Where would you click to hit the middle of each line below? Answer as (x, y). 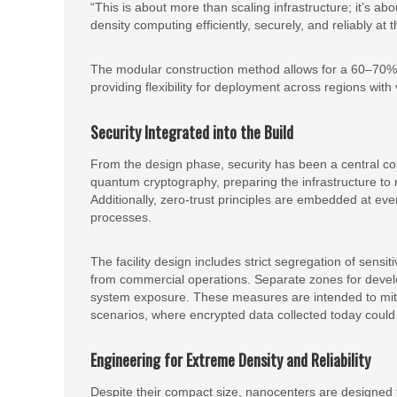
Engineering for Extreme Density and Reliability (230, 360)
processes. (121, 217)
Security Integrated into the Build (192, 132)
